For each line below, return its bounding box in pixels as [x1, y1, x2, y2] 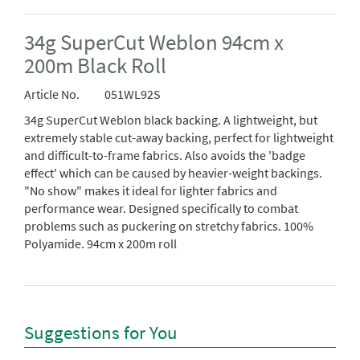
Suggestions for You [24, 321, 178, 344]
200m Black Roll [24, 52, 166, 80]
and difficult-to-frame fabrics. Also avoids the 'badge [24, 147, 305, 164]
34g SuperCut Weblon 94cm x [24, 29, 284, 56]
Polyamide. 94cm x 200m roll [24, 235, 177, 252]
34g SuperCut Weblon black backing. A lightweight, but [24, 112, 317, 129]
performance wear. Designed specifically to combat [24, 200, 298, 217]
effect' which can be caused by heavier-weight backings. [24, 165, 322, 182]
